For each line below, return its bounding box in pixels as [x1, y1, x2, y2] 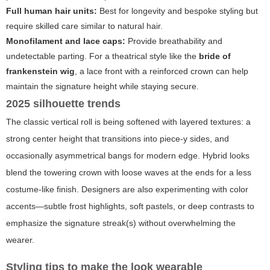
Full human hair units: [6, 5, 97, 16]
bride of [199, 51, 231, 61]
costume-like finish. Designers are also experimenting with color [6, 184, 248, 194]
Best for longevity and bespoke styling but [97, 5, 258, 16]
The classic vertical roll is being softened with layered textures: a [6, 116, 251, 127]
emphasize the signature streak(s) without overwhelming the [6, 218, 236, 228]
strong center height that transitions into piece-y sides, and [6, 133, 229, 143]
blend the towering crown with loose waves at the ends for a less [6, 167, 251, 177]
